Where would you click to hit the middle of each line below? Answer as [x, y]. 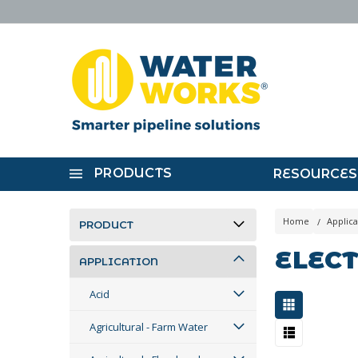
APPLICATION [119, 261]
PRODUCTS [133, 173]
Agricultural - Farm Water [149, 327]
